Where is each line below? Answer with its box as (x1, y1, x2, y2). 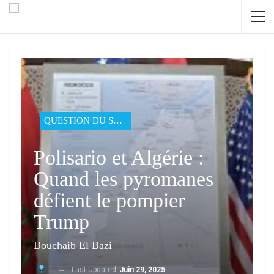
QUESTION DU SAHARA (113, 116, 122, 126)
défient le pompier (34, 189, 185, 212)
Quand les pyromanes (34, 168, 213, 191)
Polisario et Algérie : (34, 146, 204, 169)
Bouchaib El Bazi (34, 239, 112, 252)
